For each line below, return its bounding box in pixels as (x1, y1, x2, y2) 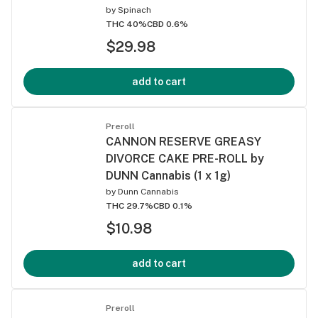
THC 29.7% (106, 200, 153, 211)
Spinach (118, 4, 151, 15)
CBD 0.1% (153, 200, 192, 211)
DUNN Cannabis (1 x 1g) (106, 168, 231, 182)
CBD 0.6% (147, 18, 188, 29)
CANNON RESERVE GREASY (106, 134, 261, 148)
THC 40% (106, 18, 147, 29)
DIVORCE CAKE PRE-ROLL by (106, 151, 264, 165)
